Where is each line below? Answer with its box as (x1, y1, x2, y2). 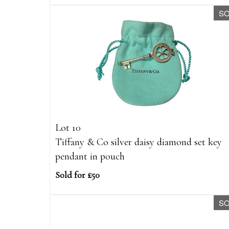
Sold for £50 (55, 169, 100, 181)
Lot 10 (55, 122, 81, 134)
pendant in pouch (55, 150, 125, 163)
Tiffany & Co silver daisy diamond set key (55, 136, 222, 149)
